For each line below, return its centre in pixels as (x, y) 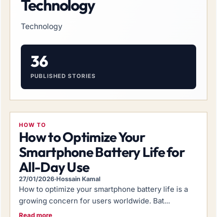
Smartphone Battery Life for (102, 152)
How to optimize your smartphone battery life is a (103, 189)
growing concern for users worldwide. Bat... (94, 201)
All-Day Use (54, 167)
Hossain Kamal (78, 179)
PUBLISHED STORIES (63, 76)
